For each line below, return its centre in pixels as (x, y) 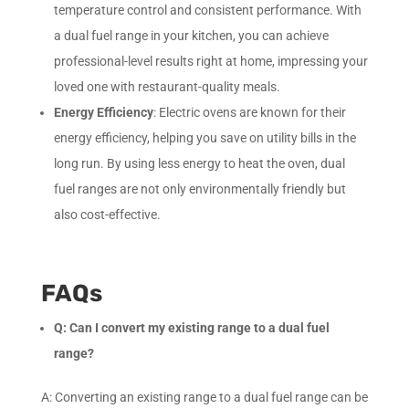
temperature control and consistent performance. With (207, 10)
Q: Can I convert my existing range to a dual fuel (191, 327)
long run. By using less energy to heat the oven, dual (199, 163)
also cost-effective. (107, 214)
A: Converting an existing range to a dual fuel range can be (204, 397)
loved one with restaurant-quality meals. (167, 86)
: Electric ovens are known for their (249, 112)
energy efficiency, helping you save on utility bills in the (204, 137)
